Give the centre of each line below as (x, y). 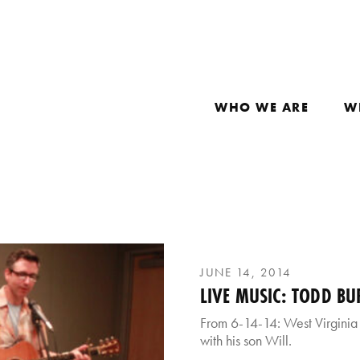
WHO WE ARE (262, 107)
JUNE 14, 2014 (246, 272)
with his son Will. (246, 340)
